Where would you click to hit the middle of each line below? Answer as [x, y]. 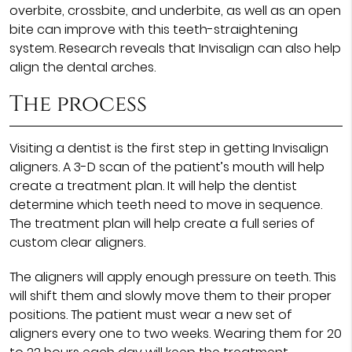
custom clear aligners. [77, 242]
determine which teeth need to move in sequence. [165, 205]
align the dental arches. [82, 67]
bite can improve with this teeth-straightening [153, 29]
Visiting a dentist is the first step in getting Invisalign [169, 148]
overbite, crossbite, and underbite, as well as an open [175, 11]
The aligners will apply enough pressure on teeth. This [172, 277]
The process [78, 104]
